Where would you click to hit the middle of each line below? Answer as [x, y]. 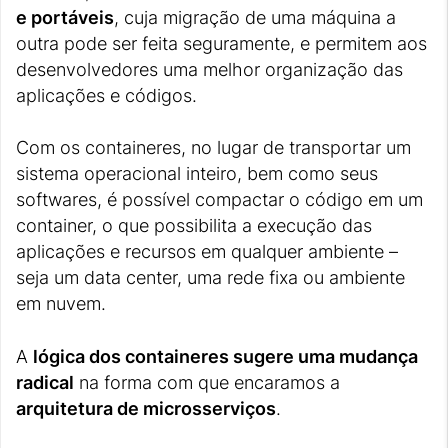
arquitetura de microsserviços [146, 408]
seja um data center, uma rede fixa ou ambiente [210, 278]
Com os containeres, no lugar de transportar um [213, 148]
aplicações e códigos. [106, 96]
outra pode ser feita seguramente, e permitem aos [221, 44]
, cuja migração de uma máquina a [255, 18]
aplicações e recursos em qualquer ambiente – [207, 252]
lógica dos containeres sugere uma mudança [225, 356]
